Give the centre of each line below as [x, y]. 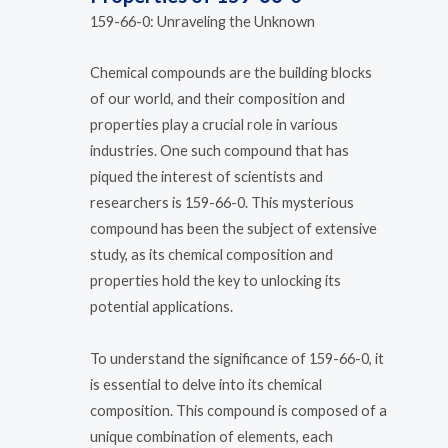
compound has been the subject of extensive [233, 229]
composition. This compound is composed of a [238, 410]
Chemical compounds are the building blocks [231, 73]
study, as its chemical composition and [211, 255]
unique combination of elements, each [211, 436]
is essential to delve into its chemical [206, 384]
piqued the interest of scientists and [206, 177]
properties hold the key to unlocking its [215, 281]
